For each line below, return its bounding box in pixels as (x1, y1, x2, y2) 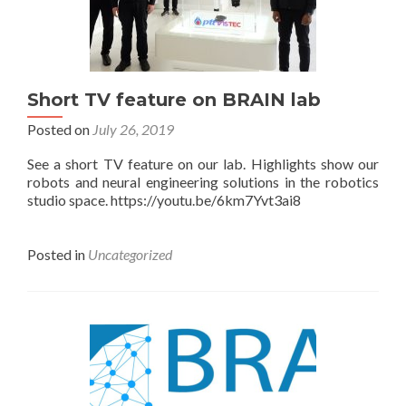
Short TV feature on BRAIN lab (27, 89, 321, 111)
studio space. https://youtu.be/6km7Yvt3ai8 (27, 191, 301, 208)
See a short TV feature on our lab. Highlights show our (27, 155, 379, 172)
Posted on (27, 121, 92, 138)
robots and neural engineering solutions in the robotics (27, 173, 379, 190)
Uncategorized (88, 246, 172, 263)
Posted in (27, 246, 88, 263)
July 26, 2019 (92, 121, 174, 138)
